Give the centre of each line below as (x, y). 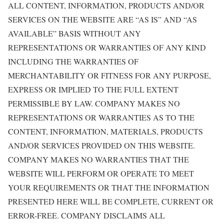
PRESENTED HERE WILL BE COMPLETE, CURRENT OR (111, 201)
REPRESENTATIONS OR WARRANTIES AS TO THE (101, 117)
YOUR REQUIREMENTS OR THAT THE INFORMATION (109, 187)
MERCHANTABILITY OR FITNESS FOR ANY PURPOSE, (109, 75)
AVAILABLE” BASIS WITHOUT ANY (74, 33)
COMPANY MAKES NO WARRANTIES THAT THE (98, 159)
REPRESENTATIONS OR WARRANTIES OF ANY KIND (107, 47)
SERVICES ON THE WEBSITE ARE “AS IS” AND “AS (102, 19)
